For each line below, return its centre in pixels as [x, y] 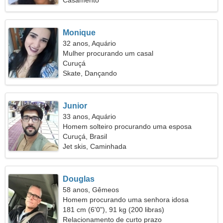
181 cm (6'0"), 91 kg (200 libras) [114, 210]
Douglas [79, 179]
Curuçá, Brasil [85, 136]
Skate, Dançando [90, 73]
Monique [79, 33]
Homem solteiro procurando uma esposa [127, 126]
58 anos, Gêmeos [91, 190]
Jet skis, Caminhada [95, 146]
